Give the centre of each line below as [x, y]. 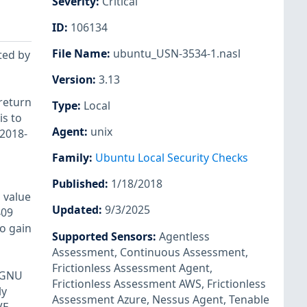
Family [71, 158]
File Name [79, 53]
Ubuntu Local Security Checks [172, 158]
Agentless [184, 236]
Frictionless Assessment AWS [127, 283]
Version [72, 79]
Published [78, 184]
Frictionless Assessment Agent [131, 268]
